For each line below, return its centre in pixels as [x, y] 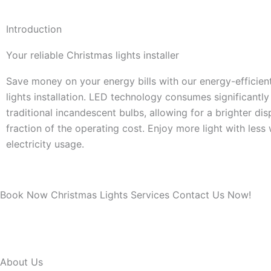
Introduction [34, 29]
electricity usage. [45, 144]
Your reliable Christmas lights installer [93, 55]
